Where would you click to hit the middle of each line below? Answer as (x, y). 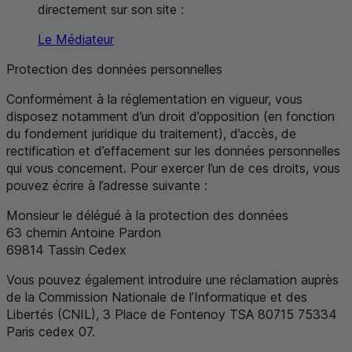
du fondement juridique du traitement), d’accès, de (151, 133)
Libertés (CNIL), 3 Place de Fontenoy (118, 314)
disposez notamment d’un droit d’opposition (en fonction (170, 116)
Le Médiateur (76, 39)
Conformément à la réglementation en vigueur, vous (154, 99)
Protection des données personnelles (114, 69)
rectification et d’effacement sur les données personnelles (173, 150)
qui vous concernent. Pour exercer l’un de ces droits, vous (173, 168)
